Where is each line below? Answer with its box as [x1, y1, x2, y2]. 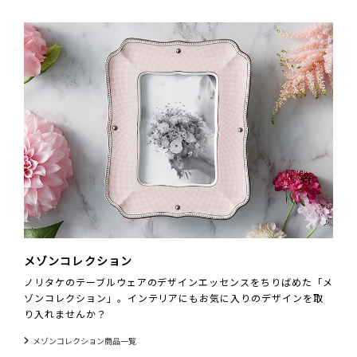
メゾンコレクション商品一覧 [33, 335, 136, 347]
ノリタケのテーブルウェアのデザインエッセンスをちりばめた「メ [24, 275, 333, 289]
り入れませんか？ [24, 307, 107, 321]
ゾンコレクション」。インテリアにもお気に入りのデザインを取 [24, 291, 324, 305]
